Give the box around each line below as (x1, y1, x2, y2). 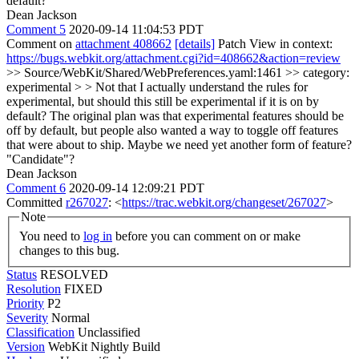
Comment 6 (6, 181, 66, 195)
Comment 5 (6, 22, 66, 36)
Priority (6, 296, 44, 310)
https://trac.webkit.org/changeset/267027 (122, 196, 326, 209)
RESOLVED (40, 267, 108, 281)
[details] (175, 37, 215, 50)
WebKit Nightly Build (45, 339, 160, 353)
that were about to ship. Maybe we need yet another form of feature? (6, 138, 352, 151)
